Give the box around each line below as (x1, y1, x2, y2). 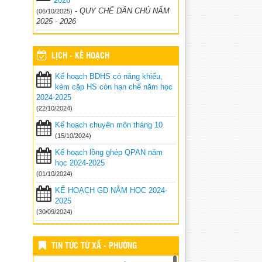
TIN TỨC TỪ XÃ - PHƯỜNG (51, 242, 137, 250)
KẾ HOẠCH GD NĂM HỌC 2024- (55, 186, 167, 195)
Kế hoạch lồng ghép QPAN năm (55, 148, 163, 157)
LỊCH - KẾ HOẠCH (51, 52, 109, 60)
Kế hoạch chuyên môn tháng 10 (55, 120, 163, 129)
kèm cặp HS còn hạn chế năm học (55, 82, 173, 91)
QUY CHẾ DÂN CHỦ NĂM (80, 6, 170, 15)
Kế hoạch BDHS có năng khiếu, (55, 72, 163, 81)
